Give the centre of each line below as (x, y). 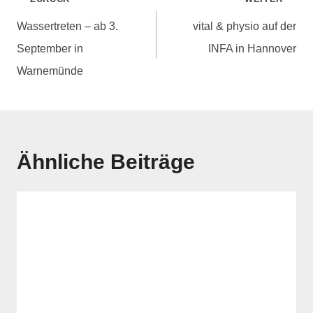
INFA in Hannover (252, 48)
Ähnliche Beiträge (106, 161)
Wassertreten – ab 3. (67, 26)
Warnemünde (50, 71)
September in (50, 48)
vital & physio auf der (245, 26)
